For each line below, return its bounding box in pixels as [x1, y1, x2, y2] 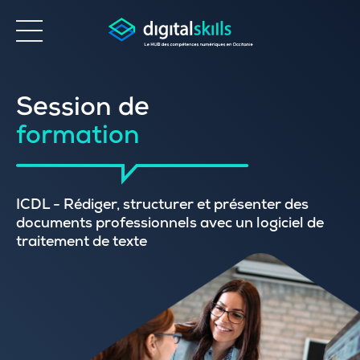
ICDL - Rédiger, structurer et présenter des [16, 198, 309, 213]
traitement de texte [16, 235, 147, 250]
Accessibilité [55, 90, 112, 105]
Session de [16, 97, 149, 123]
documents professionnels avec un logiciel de [16, 217, 324, 231]
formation [16, 125, 140, 151]
